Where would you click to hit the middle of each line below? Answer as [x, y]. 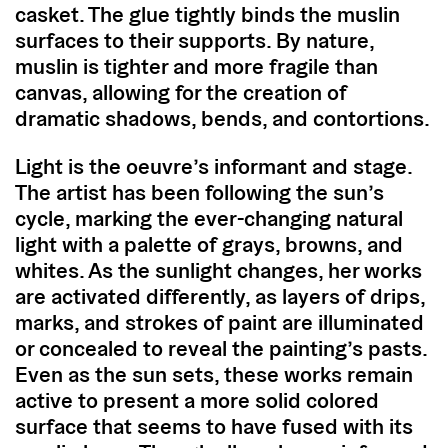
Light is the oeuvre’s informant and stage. [213, 165]
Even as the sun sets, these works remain [214, 373]
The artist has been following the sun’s [199, 191]
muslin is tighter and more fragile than [196, 65]
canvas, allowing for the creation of [181, 91]
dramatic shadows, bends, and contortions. [222, 117]
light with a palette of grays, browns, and [209, 243]
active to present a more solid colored [197, 399]
